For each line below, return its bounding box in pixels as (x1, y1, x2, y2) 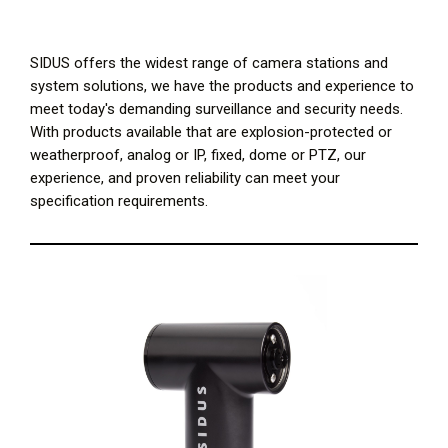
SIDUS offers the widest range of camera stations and (30, 54, 388, 72)
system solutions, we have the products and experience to (30, 77, 414, 95)
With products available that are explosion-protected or (30, 123, 392, 141)
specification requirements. (30, 192, 208, 210)
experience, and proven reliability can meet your (30, 169, 340, 187)
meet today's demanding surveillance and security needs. (30, 100, 403, 118)
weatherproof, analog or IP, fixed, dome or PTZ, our (30, 146, 366, 164)
